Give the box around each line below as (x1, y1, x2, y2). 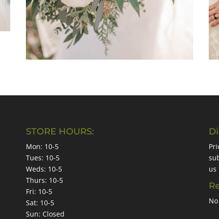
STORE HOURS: (26, 126, 94, 137)
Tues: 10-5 (26, 153, 60, 163)
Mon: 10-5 (26, 142, 59, 152)
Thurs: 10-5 (26, 175, 64, 185)
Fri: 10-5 (26, 187, 53, 197)
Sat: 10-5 (26, 198, 55, 208)
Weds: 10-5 (26, 164, 63, 174)
